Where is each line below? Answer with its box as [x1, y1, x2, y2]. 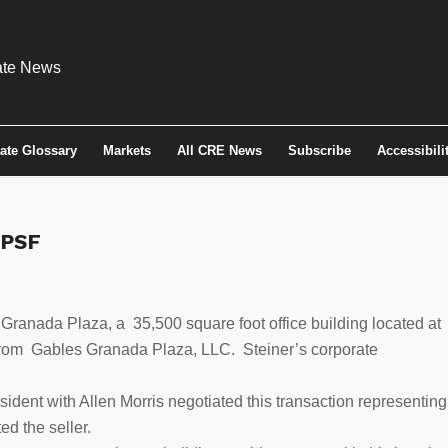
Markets [103, 143, 151, 158]
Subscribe [288, 143, 351, 158]
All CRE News [177, 143, 262, 158]
